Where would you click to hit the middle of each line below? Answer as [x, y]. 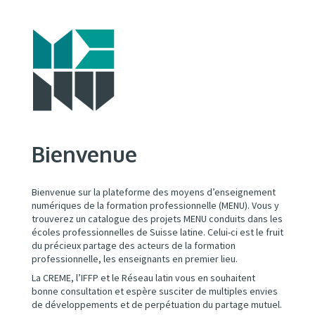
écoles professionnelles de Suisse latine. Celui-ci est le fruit [157, 232]
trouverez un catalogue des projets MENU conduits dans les [157, 219]
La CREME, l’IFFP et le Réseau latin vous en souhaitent [143, 278]
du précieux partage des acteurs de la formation [133, 245]
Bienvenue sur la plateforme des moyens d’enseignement [153, 192]
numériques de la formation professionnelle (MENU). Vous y [155, 205]
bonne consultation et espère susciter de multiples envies [154, 291]
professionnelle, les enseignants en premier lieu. [134, 259]
